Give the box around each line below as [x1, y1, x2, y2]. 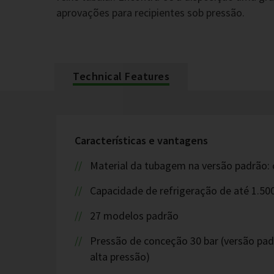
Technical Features [73, 69, 169, 83]
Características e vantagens [75, 133, 208, 147]
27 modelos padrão [89, 209, 179, 223]
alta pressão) [90, 250, 150, 264]
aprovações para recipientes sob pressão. [56, 6, 245, 20]
